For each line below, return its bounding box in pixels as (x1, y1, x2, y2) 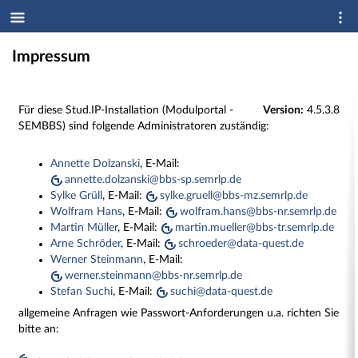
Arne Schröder (50, 238, 121, 250)
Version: (262, 105, 304, 117)
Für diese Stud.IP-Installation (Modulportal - (18, 105, 234, 117)
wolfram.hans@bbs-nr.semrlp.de (180, 206, 337, 218)
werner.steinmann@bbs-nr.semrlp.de (65, 270, 243, 282)
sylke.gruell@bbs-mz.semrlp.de (160, 190, 308, 202)
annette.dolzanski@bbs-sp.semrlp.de (65, 174, 242, 186)
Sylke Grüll (50, 190, 103, 202)
